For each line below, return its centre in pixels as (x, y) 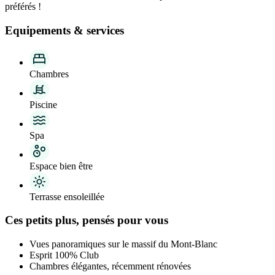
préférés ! (23, 7)
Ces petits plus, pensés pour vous (87, 220)
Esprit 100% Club (64, 255)
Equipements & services (64, 30)
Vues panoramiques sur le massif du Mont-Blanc (123, 244)
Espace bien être (61, 166)
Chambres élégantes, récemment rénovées (110, 266)
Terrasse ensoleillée (67, 196)
